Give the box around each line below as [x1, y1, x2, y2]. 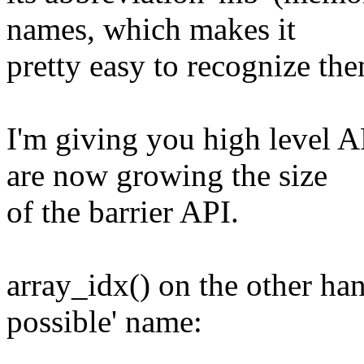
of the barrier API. [6, 194, 239, 230]
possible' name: [6, 304, 202, 340]
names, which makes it [6, 11, 296, 47]
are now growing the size [6, 158, 327, 193]
